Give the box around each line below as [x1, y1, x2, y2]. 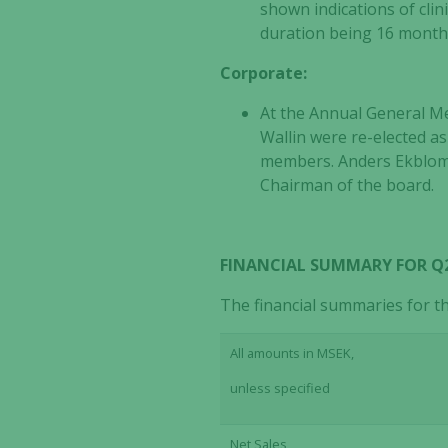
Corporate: [220, 62, 308, 84]
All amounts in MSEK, [230, 344, 355, 362]
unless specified [230, 379, 331, 397]
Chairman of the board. [260, 174, 435, 196]
